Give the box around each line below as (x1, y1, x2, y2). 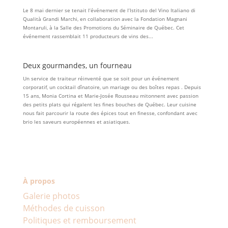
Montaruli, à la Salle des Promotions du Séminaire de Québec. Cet (22, 24, 184, 32)
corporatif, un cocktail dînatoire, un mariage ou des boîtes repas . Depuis (22, 83, 201, 91)
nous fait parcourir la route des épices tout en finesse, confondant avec (22, 109, 197, 117)
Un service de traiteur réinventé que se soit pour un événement (22, 75, 179, 82)
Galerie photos (22, 190, 80, 202)
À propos (22, 176, 55, 186)
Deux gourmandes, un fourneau (22, 61, 132, 71)
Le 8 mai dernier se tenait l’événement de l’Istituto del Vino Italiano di (22, 7, 195, 14)
